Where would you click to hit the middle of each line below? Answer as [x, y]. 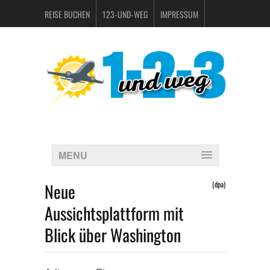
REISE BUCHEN [67, 14]
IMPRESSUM [179, 14]
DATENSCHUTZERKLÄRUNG [86, 41]
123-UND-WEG [125, 14]
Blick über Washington [113, 235]
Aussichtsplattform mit [114, 213]
